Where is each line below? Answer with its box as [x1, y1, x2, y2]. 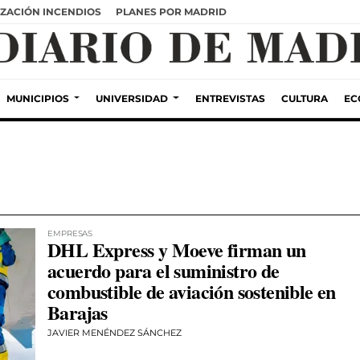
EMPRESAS [47, 228, 93, 239]
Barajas [47, 298, 108, 326]
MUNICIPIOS [6, 92, 70, 104]
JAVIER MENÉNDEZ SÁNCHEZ [47, 327, 182, 338]
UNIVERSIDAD [96, 92, 169, 104]
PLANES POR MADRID [116, 5, 227, 18]
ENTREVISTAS [194, 92, 265, 104]
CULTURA [280, 92, 328, 104]
